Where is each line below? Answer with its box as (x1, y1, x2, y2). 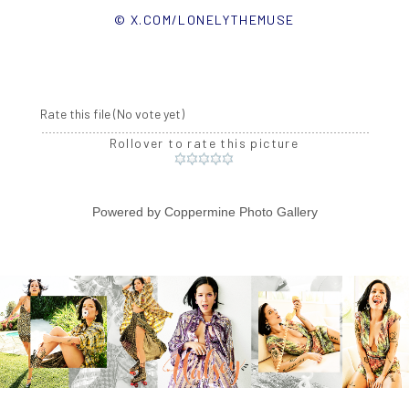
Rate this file (39, 106, 113, 122)
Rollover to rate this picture (109, 135, 299, 152)
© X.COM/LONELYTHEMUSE (114, 12, 295, 28)
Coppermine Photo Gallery (163, 204, 318, 220)
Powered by (91, 204, 164, 220)
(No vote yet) (112, 106, 184, 122)
